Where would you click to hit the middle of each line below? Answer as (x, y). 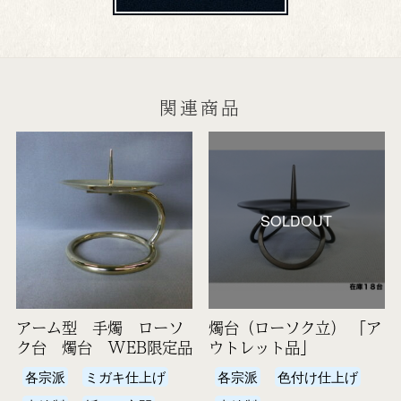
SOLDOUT (297, 220)
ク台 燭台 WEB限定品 (104, 347)
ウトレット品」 (261, 347)
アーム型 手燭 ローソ (99, 327)
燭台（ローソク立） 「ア (294, 327)
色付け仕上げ (318, 376)
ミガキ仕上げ (126, 376)
